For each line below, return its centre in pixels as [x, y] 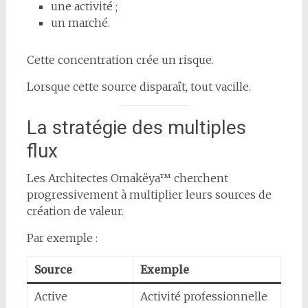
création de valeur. [75, 211]
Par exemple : [62, 238]
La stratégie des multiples [136, 127]
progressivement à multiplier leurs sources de [149, 194]
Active [51, 296]
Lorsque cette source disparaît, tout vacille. [139, 86]
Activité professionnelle [203, 296]
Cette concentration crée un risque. [120, 59]
